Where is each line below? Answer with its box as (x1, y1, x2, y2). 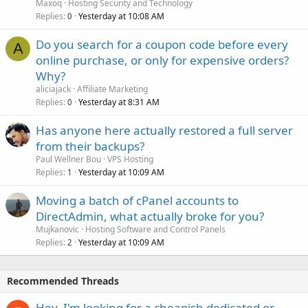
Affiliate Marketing (77, 82, 148, 95)
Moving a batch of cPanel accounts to (36, 192, 239, 208)
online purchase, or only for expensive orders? (36, 52, 289, 68)
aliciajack (36, 82, 71, 95)
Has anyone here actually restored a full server (36, 122, 293, 138)
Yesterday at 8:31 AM (78, 96, 159, 108)
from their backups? (36, 137, 144, 154)
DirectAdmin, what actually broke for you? (36, 208, 264, 224)
